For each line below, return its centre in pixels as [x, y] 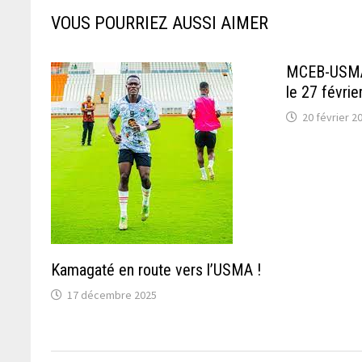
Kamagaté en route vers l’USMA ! [156, 269]
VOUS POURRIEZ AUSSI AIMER [160, 23]
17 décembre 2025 [112, 295]
